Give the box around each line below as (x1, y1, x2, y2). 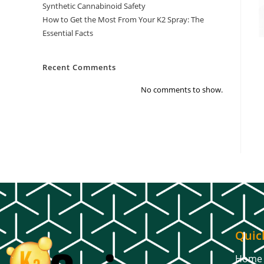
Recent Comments (42, 62, 116, 72)
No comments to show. (141, 84, 223, 95)
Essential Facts (42, 28, 93, 38)
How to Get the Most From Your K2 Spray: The (42, 14, 204, 25)
